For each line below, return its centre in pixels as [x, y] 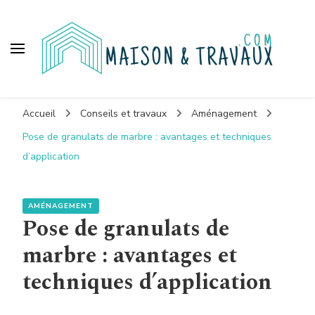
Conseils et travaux [125, 113]
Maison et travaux [139, 96]
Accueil [39, 113]
